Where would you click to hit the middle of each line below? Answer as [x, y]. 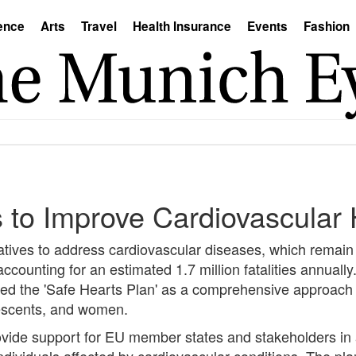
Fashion [327, 26]
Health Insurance [182, 26]
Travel [99, 26]
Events [267, 26]
